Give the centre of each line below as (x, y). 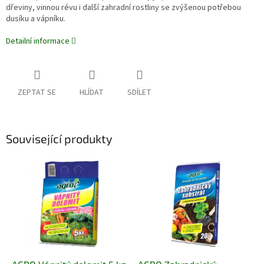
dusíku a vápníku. (36, 19)
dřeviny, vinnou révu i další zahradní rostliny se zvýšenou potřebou (123, 8)
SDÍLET (139, 93)
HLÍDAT (92, 93)
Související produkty (59, 139)
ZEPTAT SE (37, 93)
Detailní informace (38, 42)
